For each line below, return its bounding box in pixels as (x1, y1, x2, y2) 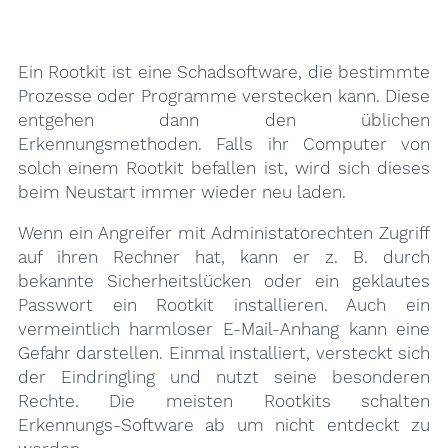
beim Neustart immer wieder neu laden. (17, 181, 346, 202)
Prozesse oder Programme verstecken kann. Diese (17, 85, 431, 106)
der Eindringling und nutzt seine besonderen (17, 366, 431, 387)
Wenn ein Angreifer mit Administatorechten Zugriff (17, 222, 431, 243)
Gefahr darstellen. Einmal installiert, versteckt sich (17, 342, 431, 363)
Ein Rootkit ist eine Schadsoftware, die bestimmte (17, 61, 431, 82)
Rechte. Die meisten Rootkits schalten (17, 390, 431, 411)
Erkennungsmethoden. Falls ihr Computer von (17, 133, 431, 154)
